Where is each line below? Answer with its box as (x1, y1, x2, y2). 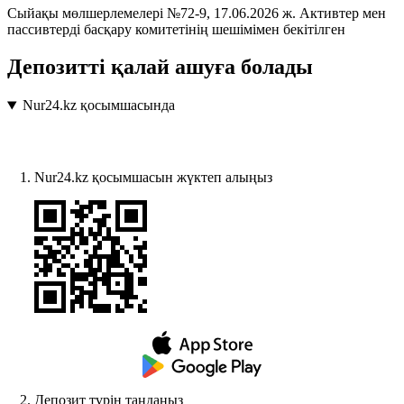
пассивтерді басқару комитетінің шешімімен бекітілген (7, 21, 345, 37)
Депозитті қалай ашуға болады (7, 55, 313, 79)
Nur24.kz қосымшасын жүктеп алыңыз (34, 170, 272, 186)
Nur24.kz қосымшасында (22, 97, 175, 114)
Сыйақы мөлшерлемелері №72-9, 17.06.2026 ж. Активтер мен (7, 5, 386, 21)
